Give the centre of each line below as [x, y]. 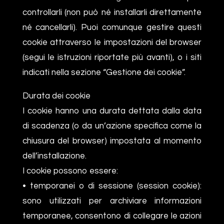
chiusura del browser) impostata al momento [112, 141]
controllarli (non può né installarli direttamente [112, 12]
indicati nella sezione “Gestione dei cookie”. [104, 72]
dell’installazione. [54, 156]
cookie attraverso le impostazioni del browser [112, 42]
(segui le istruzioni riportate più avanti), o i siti [112, 57]
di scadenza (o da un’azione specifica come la [112, 126]
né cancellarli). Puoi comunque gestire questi [112, 27]
